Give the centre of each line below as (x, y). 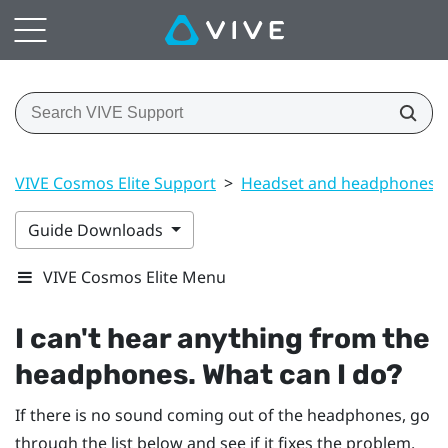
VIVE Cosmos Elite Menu (134, 276)
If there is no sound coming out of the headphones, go (222, 414)
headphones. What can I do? (209, 374)
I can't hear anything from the (222, 338)
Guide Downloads (97, 229)
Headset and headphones (338, 182)
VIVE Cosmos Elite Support (115, 182)
